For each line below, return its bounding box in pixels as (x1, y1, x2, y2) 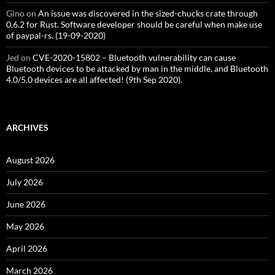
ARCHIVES (6, 122, 48, 133)
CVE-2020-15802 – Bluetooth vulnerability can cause (33, 52, 236, 63)
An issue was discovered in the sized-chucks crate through (38, 8, 258, 18)
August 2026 (6, 155, 55, 165)
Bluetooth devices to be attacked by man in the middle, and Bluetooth (6, 63, 268, 74)
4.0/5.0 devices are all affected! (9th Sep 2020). (6, 74, 182, 85)
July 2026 (6, 177, 43, 187)
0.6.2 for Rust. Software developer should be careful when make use (6, 19, 262, 29)
